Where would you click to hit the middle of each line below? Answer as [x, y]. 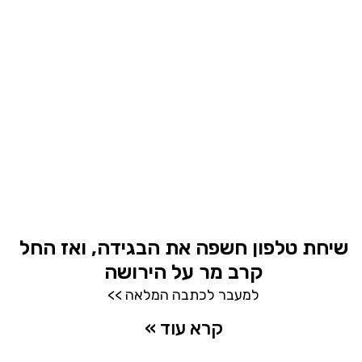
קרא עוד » [183, 328]
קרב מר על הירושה [184, 272]
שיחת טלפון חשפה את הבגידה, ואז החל [183, 248]
